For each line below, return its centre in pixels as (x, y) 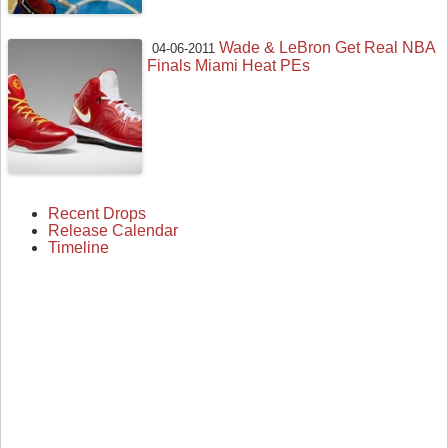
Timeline (78, 247)
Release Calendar (113, 230)
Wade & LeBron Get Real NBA (327, 48)
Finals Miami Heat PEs (229, 66)
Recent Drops (97, 213)
